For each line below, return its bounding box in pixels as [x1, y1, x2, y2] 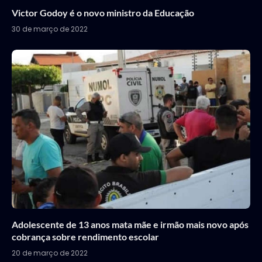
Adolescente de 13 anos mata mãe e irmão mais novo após [12, 218, 249, 230]
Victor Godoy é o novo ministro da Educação [12, 6, 194, 18]
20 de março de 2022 [12, 247, 88, 258]
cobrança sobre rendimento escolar [12, 230, 159, 242]
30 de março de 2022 [12, 23, 88, 34]
